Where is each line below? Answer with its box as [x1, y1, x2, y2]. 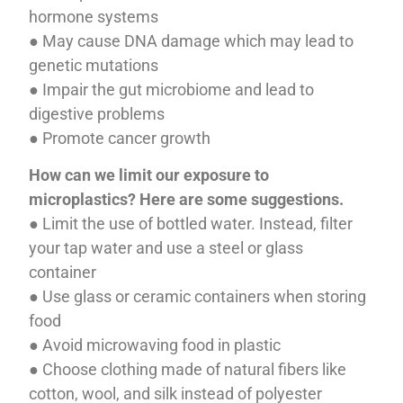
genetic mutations [29, 55, 159, 75]
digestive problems [29, 103, 166, 123]
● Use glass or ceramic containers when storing [29, 286, 367, 306]
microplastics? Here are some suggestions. [29, 189, 345, 209]
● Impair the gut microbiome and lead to [29, 79, 315, 99]
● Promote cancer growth [29, 128, 211, 148]
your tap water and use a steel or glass [29, 237, 304, 257]
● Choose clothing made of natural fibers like [29, 359, 347, 379]
